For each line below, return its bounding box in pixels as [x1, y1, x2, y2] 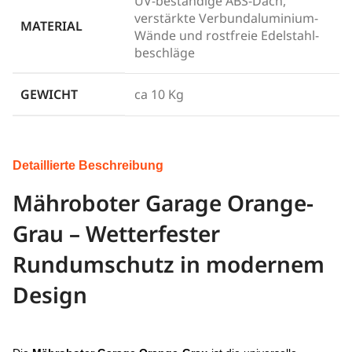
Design [13, 279, 87, 310]
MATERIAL [20, 16, 82, 35]
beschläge [134, 43, 195, 61]
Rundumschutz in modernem [13, 248, 324, 279]
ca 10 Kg [134, 85, 184, 103]
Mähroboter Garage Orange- [13, 187, 313, 218]
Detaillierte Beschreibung [13, 158, 163, 172]
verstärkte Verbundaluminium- [134, 9, 318, 27]
